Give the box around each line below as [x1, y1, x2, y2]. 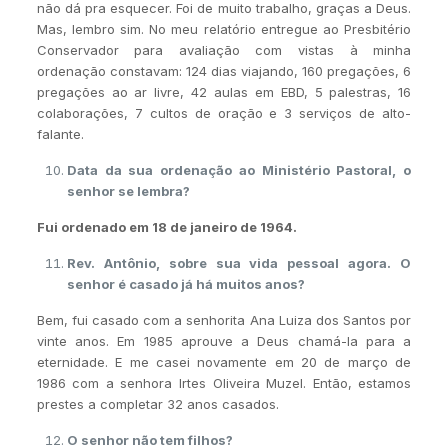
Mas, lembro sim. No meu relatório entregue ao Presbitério [36, 20, 412, 37]
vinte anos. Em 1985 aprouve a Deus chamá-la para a [36, 332, 412, 349]
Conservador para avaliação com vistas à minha [36, 41, 412, 58]
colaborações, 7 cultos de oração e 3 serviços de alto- [36, 104, 412, 121]
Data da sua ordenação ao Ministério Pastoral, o [66, 161, 412, 178]
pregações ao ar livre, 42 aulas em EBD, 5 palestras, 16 [36, 83, 412, 100]
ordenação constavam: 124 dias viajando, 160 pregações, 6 [36, 62, 412, 79]
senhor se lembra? [66, 182, 190, 199]
